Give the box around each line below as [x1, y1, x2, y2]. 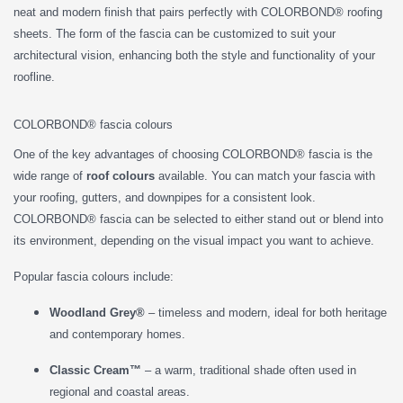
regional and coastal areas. [49, 384, 190, 399]
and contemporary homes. [49, 327, 185, 341]
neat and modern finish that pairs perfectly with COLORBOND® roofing [13, 4, 382, 19]
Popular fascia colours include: [13, 269, 174, 283]
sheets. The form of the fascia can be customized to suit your [13, 26, 336, 40]
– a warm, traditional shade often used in [141, 363, 356, 377]
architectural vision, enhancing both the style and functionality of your [13, 48, 375, 62]
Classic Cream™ [49, 363, 141, 377]
